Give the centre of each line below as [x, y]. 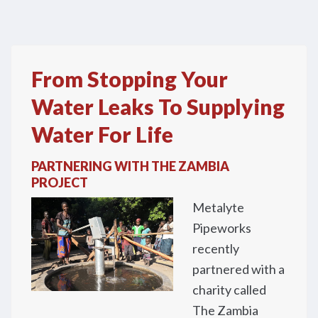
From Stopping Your [130, 79]
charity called [229, 290]
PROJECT [60, 183]
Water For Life [102, 135]
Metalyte [218, 208]
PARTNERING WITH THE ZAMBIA [130, 166]
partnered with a [238, 269]
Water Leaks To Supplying [158, 107]
